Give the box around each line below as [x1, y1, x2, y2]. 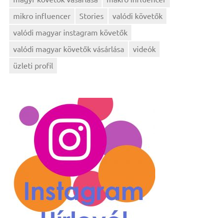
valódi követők [112, 10, 163, 20]
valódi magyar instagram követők [13, 27, 128, 37]
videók [133, 43, 156, 54]
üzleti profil [13, 60, 54, 70]
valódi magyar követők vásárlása [13, 43, 125, 54]
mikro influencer [13, 10, 71, 20]
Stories [79, 10, 104, 20]
